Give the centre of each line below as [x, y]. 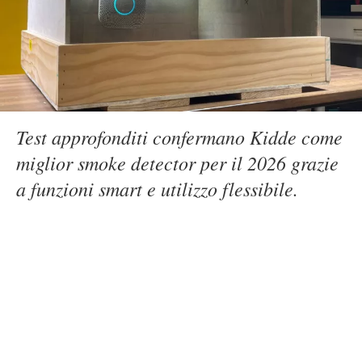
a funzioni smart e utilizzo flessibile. [157, 188]
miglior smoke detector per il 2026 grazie [177, 162]
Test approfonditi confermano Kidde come [179, 137]
